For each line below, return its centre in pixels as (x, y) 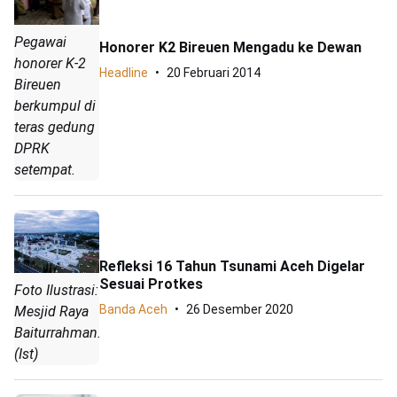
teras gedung (54, 127)
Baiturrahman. (58, 333)
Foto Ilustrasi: (56, 291)
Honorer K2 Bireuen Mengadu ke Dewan (230, 48)
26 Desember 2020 (240, 309)
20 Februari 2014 (214, 73)
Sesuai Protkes (151, 284)
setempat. (45, 169)
